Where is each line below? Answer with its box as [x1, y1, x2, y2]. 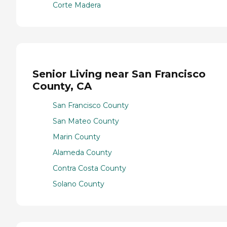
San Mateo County [53, 117, 119, 126]
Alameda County [53, 148, 112, 158]
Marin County [53, 132, 100, 142]
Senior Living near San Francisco [32, 67, 206, 80]
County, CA [32, 80, 92, 92]
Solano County [53, 179, 104, 189]
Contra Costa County [53, 164, 126, 173]
